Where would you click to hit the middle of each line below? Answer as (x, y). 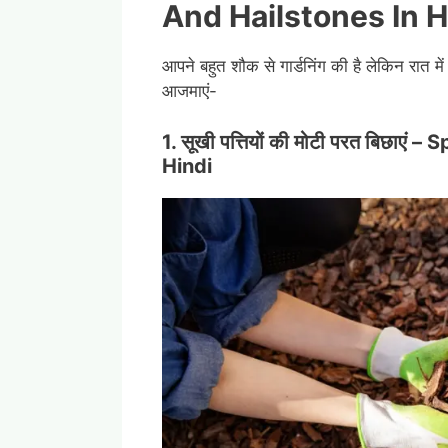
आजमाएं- (189, 91)
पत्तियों (242, 141)
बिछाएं (386, 141)
